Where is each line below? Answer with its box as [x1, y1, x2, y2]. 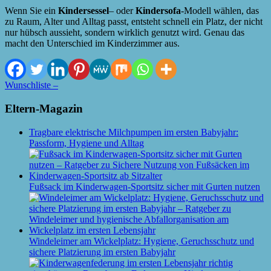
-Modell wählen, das [181, 5, 259, 16]
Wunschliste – [5, 80, 58, 91]
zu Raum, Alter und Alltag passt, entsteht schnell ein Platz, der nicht [5, 16, 263, 27]
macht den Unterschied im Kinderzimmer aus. [5, 38, 180, 49]
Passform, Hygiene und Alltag [29, 137, 144, 148]
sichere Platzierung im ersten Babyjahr [29, 246, 175, 257]
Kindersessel [58, 5, 109, 16]
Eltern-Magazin [5, 102, 83, 115]
